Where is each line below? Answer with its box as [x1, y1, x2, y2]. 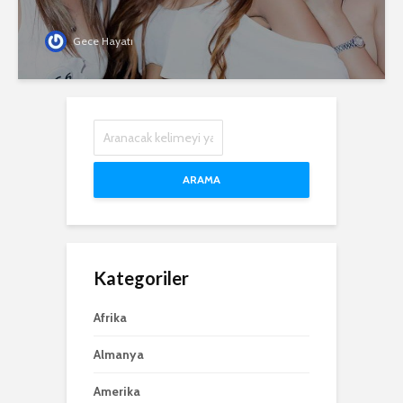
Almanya [94, 346, 144, 363]
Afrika [94, 309, 127, 327]
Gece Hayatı [70, 34, 133, 49]
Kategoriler [94, 267, 189, 290]
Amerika [94, 383, 140, 400]
